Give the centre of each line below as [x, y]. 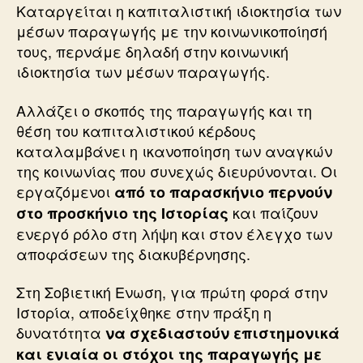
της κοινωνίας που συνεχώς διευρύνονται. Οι [177, 171]
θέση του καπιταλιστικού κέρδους [136, 130]
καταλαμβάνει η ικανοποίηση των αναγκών [174, 150]
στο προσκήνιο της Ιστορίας [122, 213]
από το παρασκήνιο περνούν [223, 192]
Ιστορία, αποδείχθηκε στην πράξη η [144, 312]
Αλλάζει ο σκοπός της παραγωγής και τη [164, 110]
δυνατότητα [61, 332]
